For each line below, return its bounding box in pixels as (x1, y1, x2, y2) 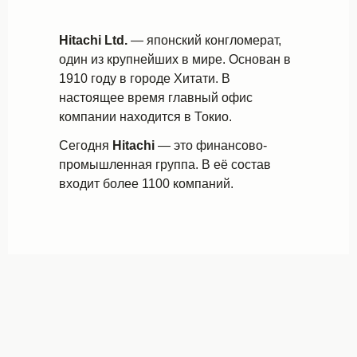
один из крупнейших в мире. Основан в (59, 53, 291, 66)
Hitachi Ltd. (59, 33, 127, 47)
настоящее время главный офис (59, 91, 253, 104)
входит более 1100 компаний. (59, 177, 233, 190)
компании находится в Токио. (59, 110, 232, 124)
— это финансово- (158, 139, 267, 152)
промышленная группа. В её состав (59, 158, 271, 171)
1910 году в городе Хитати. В (59, 72, 230, 85)
